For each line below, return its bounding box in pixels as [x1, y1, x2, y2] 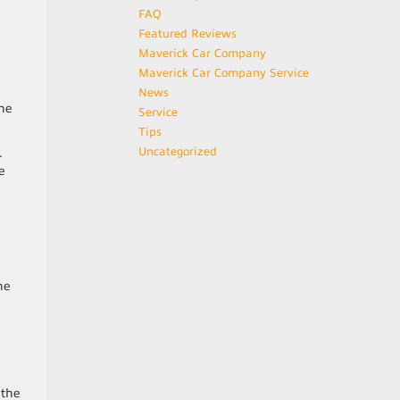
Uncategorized [138, 146, 217, 158]
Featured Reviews [138, 28, 237, 40]
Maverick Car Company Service [138, 67, 309, 79]
